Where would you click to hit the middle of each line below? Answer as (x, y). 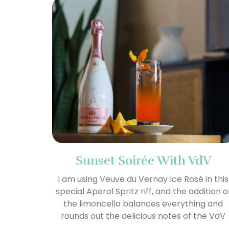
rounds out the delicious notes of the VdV (143, 216)
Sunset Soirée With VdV (143, 160)
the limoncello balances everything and (143, 203)
